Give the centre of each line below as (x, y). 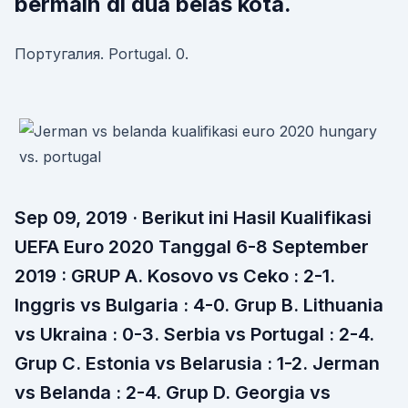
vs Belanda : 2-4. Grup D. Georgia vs (173, 393)
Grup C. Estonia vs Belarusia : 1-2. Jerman (197, 363)
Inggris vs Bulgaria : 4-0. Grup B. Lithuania (199, 305)
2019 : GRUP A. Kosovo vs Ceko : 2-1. (175, 276)
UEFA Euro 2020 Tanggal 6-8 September (192, 247)
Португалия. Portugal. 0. (102, 54)
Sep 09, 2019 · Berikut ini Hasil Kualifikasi (193, 218)
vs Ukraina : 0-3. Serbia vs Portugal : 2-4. (194, 334)
